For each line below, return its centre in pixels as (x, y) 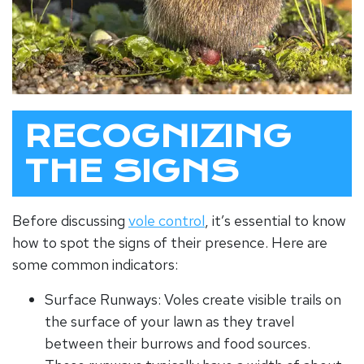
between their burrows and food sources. (178, 343)
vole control (167, 220)
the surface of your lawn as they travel (169, 321)
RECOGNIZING (158, 136)
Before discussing (70, 220)
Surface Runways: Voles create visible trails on (193, 299)
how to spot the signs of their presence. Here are (170, 242)
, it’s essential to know (275, 220)
